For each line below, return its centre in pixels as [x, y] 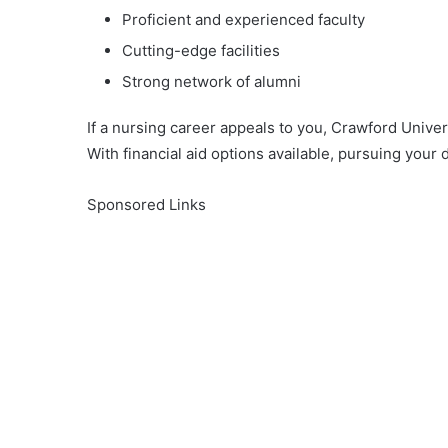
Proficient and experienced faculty [243, 19]
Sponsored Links [146, 204]
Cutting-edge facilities [201, 50]
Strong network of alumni [211, 81]
